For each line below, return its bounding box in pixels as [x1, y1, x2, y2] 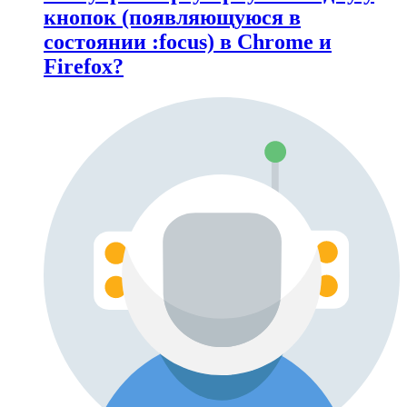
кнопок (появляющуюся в [44, 5, 301, 29]
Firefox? [44, 54, 124, 78]
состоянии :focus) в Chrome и [44, 29, 332, 54]
